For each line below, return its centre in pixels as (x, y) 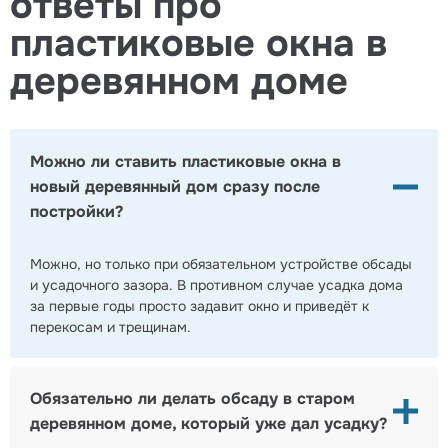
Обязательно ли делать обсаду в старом (192, 399)
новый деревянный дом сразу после (175, 187)
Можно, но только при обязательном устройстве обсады (221, 264)
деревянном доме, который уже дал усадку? (208, 424)
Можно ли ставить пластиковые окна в (185, 162)
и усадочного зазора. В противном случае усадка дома (216, 285)
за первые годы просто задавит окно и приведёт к (199, 306)
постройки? (76, 212)
